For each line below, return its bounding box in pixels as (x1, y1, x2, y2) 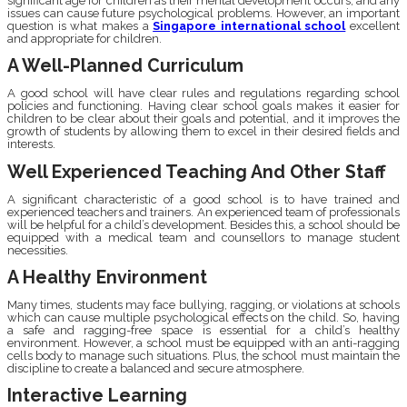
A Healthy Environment (7, 266, 207, 288)
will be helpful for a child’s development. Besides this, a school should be (7, 217, 400, 232)
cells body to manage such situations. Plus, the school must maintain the (7, 349, 400, 363)
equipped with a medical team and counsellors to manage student (7, 230, 400, 244)
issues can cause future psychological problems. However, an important (7, 6, 400, 21)
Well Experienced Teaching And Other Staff (7, 161, 386, 183)
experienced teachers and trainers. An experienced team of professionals (7, 204, 400, 219)
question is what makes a (7, 19, 154, 34)
